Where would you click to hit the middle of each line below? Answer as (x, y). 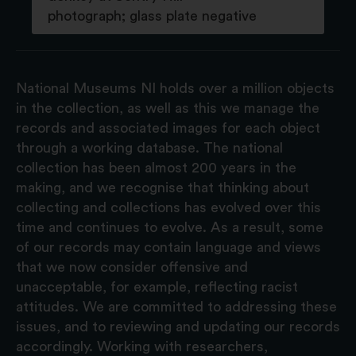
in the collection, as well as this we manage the (168, 108)
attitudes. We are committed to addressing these (176, 306)
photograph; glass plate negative (152, 15)
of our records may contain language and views (168, 247)
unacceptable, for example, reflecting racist (157, 286)
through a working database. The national (149, 147)
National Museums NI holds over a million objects (175, 88)
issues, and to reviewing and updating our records (178, 326)
